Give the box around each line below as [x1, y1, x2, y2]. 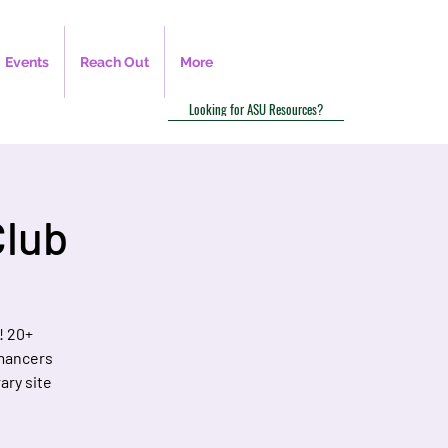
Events [5, 54, 49, 70]
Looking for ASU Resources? [189, 98, 323, 119]
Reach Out [80, 54, 149, 70]
